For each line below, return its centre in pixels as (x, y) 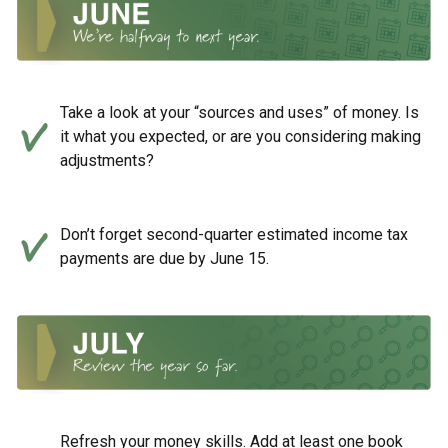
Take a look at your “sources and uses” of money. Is (239, 112)
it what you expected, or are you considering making (240, 136)
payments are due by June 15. (164, 258)
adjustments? (107, 160)
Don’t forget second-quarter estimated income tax (234, 234)
